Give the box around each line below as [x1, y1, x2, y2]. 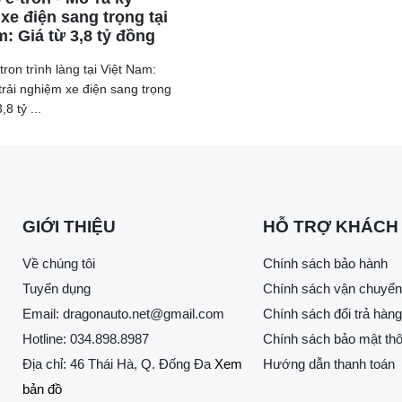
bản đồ [22, 381, 62, 398]
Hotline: [22, 331, 70, 347]
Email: [22, 306, 63, 322]
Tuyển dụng [22, 281, 91, 297]
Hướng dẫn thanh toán [263, 356, 395, 372]
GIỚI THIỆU [22, 217, 116, 237]
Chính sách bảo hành [263, 256, 388, 272]
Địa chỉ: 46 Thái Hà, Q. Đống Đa [22, 356, 214, 372]
